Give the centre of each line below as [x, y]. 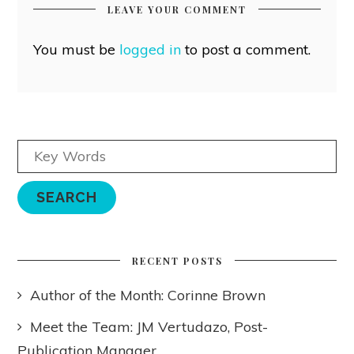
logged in [151, 50]
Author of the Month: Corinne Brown [148, 296]
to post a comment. [246, 50]
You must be [77, 50]
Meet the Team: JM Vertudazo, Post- [149, 327]
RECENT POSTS [177, 261]
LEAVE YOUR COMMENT [177, 10]
